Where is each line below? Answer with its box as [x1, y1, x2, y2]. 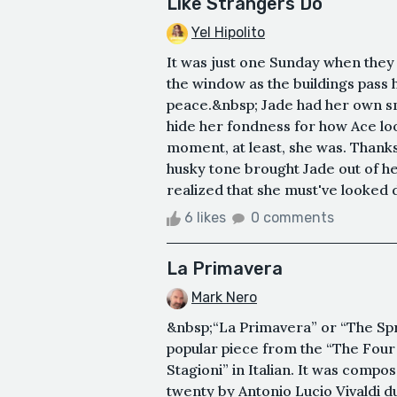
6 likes [181, 209, 230, 226]
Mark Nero [191, 289, 257, 306]
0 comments [251, 209, 334, 226]
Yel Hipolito [191, 24, 265, 42]
